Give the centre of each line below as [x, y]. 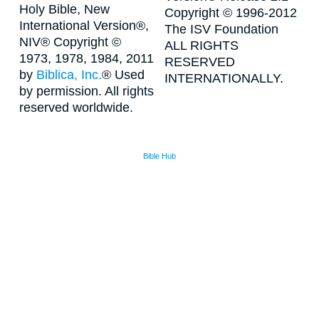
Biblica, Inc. [69, 74]
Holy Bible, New [64, 9]
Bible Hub [159, 156]
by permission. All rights [87, 91]
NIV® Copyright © [70, 42]
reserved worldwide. [76, 107]
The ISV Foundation [221, 29]
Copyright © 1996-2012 [231, 13]
